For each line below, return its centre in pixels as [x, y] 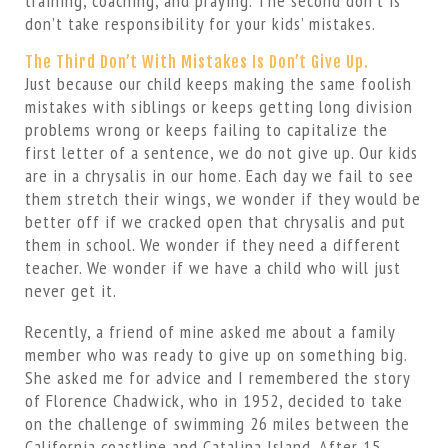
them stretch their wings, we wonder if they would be [222, 198]
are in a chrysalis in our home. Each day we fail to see [219, 175]
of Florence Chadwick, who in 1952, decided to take [213, 400]
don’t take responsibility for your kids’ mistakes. [200, 23]
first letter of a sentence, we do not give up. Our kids [221, 152]
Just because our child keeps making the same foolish [218, 83]
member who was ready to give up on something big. [215, 354]
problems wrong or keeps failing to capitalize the [206, 129]
